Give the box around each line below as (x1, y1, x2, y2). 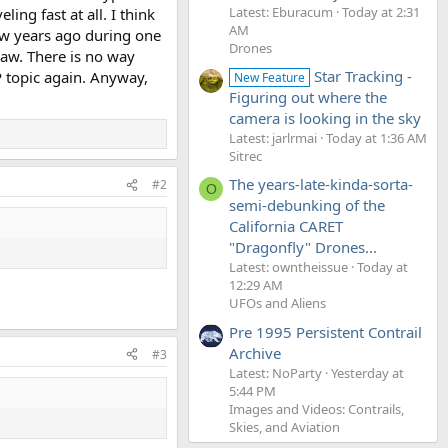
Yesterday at (331, 363, 404, 382)
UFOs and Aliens (229, 294, 326, 313)
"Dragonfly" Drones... (229, 237, 377, 258)
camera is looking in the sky (229, 107, 421, 128)
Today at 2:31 (342, 2, 420, 21)
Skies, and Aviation (229, 417, 340, 436)
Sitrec (229, 146, 262, 165)
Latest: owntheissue (229, 258, 348, 277)
